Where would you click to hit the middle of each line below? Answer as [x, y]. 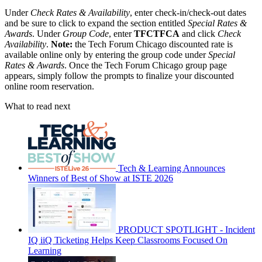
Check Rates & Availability [80, 12]
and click [199, 33]
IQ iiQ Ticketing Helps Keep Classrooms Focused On [128, 240]
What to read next [37, 106]
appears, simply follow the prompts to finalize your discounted [119, 75]
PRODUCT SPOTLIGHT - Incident [187, 230]
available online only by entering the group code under [106, 54]
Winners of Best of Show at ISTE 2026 [101, 178]
